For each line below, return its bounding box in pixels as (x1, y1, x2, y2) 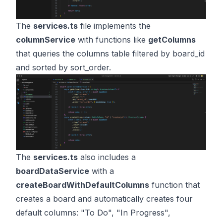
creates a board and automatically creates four (16, 193, 193, 204)
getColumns (148, 34, 196, 45)
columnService (16, 34, 75, 45)
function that (149, 179, 200, 190)
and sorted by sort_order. (16, 62, 111, 72)
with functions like (75, 34, 148, 45)
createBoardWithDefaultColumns (16, 179, 149, 190)
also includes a (78, 152, 136, 162)
